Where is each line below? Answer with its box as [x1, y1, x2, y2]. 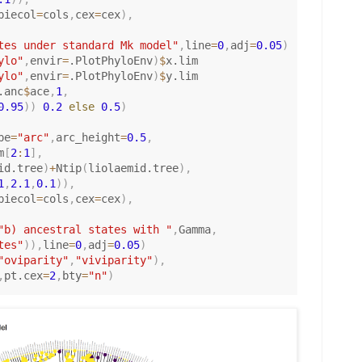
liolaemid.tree [87, 161, 179, 175]
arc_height [55, 130, 120, 144]
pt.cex [3, 268, 43, 282]
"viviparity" [74, 253, 153, 267]
